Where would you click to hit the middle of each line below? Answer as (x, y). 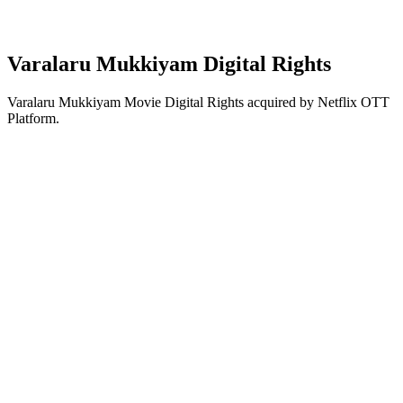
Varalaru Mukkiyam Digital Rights (169, 63)
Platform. (33, 118)
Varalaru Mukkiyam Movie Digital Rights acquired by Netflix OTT (198, 102)
